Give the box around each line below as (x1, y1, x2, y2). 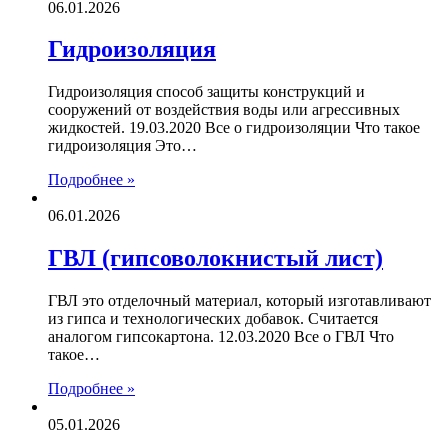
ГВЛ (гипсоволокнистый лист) (48, 245, 383, 272)
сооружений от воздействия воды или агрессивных (48, 101, 400, 119)
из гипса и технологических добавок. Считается (48, 310, 378, 328)
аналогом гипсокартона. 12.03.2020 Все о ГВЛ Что (48, 328, 394, 346)
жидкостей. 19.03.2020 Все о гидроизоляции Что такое (48, 119, 420, 137)
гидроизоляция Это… (48, 137, 197, 155)
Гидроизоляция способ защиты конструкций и (48, 83, 365, 101)
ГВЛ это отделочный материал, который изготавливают (48, 292, 431, 310)
